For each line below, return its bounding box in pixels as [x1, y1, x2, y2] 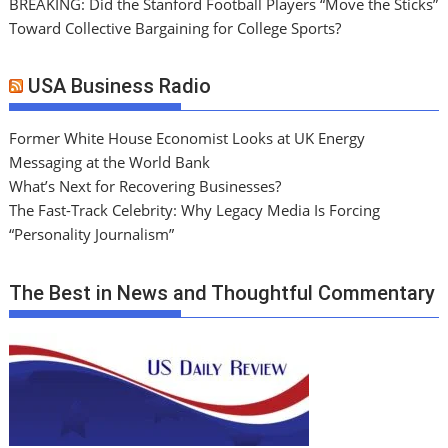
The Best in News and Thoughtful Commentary [9, 280, 436, 305]
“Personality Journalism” [9, 224, 175, 245]
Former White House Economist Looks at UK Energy [9, 128, 366, 149]
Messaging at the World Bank [9, 152, 211, 173]
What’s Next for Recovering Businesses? [9, 176, 282, 197]
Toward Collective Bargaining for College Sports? [9, 17, 342, 38]
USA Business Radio [28, 74, 212, 99]
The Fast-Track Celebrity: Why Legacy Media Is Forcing [9, 200, 381, 221]
